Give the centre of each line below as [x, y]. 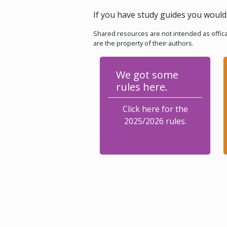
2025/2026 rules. [155, 121]
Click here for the [155, 109]
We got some [147, 75]
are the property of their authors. [143, 43]
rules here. [142, 87]
